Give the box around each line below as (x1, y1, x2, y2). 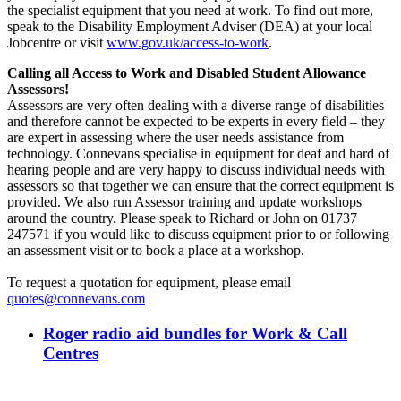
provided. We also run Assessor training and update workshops (7, 194, 362, 210)
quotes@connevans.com (7, 291, 145, 307)
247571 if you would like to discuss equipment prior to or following (7, 226, 389, 243)
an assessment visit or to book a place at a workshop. (7, 243, 304, 259)
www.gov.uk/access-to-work (107, 35, 269, 51)
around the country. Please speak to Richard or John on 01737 (7, 210, 357, 226)
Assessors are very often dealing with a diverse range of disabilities (7, 98, 384, 114)
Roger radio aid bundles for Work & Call (43, 324, 347, 344)
